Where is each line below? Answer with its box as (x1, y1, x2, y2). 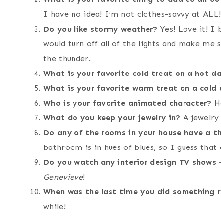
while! (43, 202, 66, 212)
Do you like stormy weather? (43, 24, 158, 34)
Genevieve (43, 172, 83, 182)
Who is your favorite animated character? (43, 98, 212, 108)
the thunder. (43, 54, 91, 64)
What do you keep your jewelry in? (43, 113, 181, 123)
